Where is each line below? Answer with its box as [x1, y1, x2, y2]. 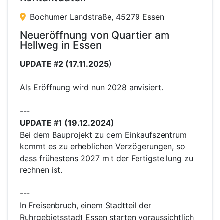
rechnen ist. [20, 165, 62, 175]
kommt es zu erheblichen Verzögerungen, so [20, 141, 185, 151]
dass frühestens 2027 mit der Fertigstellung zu [20, 153, 193, 163]
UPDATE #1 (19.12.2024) [20, 118, 114, 128]
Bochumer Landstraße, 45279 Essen [27, 12, 164, 22]
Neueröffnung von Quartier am [20, 29, 169, 41]
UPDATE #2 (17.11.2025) [20, 59, 112, 69]
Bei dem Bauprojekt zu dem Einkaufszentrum [20, 130, 187, 139]
